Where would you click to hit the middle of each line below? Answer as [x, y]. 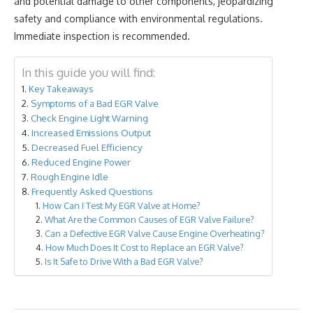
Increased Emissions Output [91, 132]
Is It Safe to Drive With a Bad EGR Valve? [124, 261]
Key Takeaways [61, 88]
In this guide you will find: [88, 72]
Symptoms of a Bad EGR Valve [95, 103]
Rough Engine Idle [70, 176]
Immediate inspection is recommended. [102, 36]
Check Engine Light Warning [89, 118]
